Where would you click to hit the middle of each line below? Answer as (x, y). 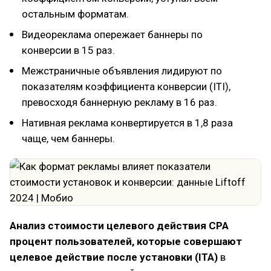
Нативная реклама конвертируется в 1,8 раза (127, 123)
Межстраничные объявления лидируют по (122, 71)
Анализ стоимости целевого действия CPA (119, 226)
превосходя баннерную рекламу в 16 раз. (119, 102)
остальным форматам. (75, 14)
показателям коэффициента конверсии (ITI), (126, 87)
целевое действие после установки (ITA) (114, 257)
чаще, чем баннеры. (68, 139)
